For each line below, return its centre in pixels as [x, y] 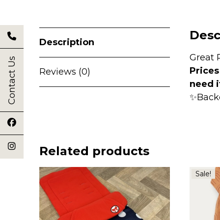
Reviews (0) [65, 71]
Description [67, 42]
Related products [94, 151]
